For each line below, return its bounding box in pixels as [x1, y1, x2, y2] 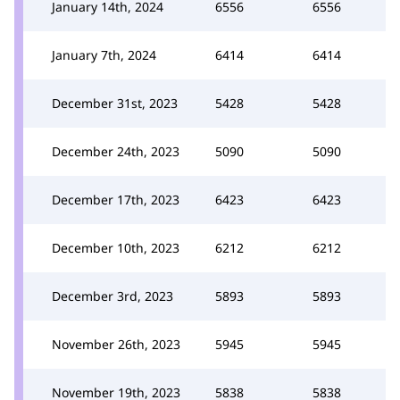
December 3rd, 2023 [52, 287, 173, 304]
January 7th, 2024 [52, 46, 156, 63]
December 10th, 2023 [52, 239, 179, 256]
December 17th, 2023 [52, 191, 179, 208]
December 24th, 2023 [52, 143, 179, 160]
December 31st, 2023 [52, 95, 178, 112]
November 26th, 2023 [52, 336, 180, 353]
